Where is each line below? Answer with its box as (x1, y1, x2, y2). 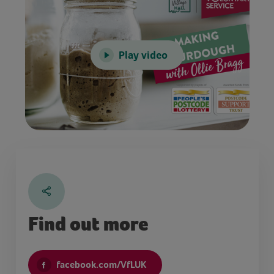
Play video (119, 48, 168, 62)
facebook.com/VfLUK (56, 257, 146, 271)
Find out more (28, 212, 148, 235)
